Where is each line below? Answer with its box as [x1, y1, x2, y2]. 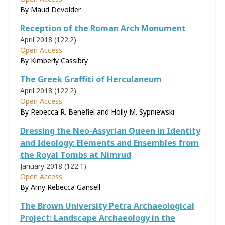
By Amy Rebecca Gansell [20, 182, 100, 192]
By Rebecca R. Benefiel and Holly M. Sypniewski [20, 107, 174, 117]
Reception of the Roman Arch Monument [20, 23, 186, 34]
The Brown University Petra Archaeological [20, 200, 194, 211]
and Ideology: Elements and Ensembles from [20, 137, 199, 148]
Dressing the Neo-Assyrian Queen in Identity [20, 125, 200, 136]
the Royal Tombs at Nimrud [20, 149, 131, 160]
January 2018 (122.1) [20, 161, 86, 171]
